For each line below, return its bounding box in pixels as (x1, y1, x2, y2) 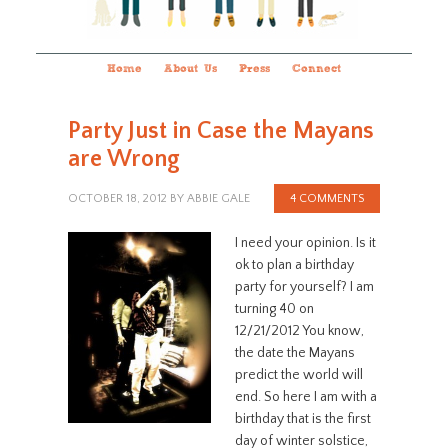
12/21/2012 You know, (234, 323, 364, 339)
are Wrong (67, 146, 180, 172)
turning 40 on (234, 301, 314, 317)
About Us (163, 64, 217, 75)
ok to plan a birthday (234, 257, 354, 273)
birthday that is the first (234, 411, 371, 427)
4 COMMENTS (290, 192, 365, 205)
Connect (291, 64, 341, 75)
